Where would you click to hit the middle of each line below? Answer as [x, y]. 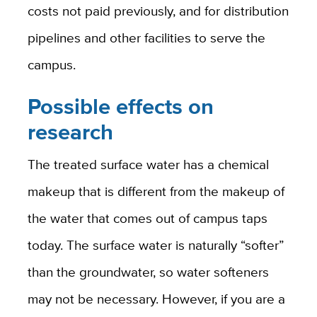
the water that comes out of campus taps [147, 218]
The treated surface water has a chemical [148, 164]
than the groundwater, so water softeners [148, 271]
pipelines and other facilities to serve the [146, 38]
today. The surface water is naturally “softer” [155, 244]
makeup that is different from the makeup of [156, 191]
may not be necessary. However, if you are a [156, 298]
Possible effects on [120, 107]
